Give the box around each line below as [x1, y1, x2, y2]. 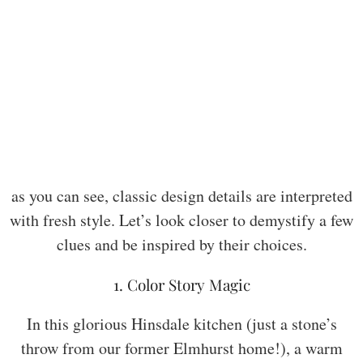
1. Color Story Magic [113, 274, 250, 296]
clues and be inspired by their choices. [56, 233, 307, 256]
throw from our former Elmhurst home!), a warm [20, 337, 343, 360]
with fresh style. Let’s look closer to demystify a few [10, 209, 353, 232]
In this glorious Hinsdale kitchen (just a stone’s [26, 313, 337, 335]
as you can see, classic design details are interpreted [11, 185, 352, 207]
